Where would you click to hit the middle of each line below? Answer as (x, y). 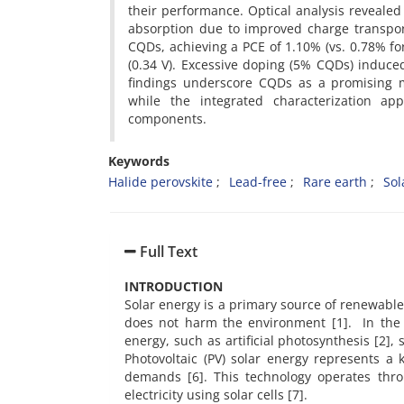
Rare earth (335, 182)
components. (167, 119)
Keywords (139, 161)
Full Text (167, 252)
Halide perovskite (161, 182)
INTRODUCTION (174, 287)
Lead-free (258, 182)
